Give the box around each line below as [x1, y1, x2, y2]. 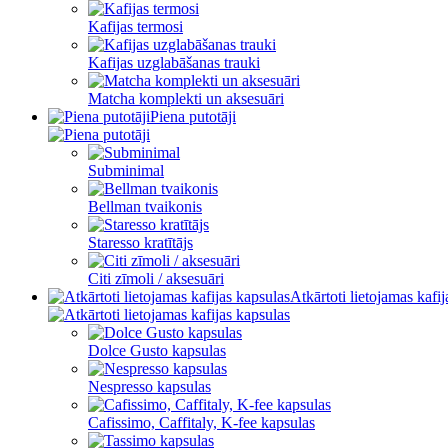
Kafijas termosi [88, 18, 183, 35]
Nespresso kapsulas [88, 378, 211, 395]
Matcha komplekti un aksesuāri [88, 90, 284, 107]
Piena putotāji [150, 108, 236, 125]
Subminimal [88, 162, 164, 179]
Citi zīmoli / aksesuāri [88, 270, 224, 287]
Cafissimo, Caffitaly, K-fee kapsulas [88, 414, 315, 431]
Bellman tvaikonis [88, 198, 202, 215]
